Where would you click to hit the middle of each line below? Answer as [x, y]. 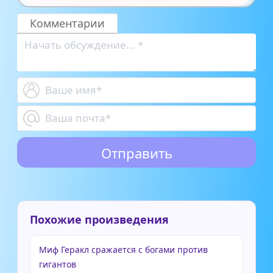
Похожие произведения [99, 219]
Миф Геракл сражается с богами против [123, 249]
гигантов [58, 264]
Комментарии [67, 23]
